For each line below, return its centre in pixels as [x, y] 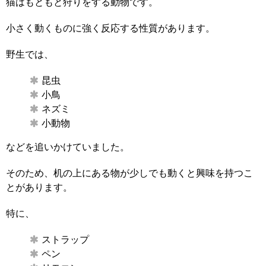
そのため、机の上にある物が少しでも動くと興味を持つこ [129, 173]
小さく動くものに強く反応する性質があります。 [110, 28]
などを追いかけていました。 [68, 147]
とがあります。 [39, 188]
